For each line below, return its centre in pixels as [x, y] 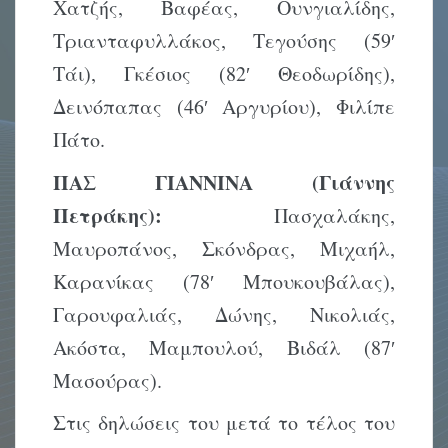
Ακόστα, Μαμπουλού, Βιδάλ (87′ [224, 347]
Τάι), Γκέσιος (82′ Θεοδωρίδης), [224, 74]
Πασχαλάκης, [278, 215]
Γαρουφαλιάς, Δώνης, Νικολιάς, [224, 314]
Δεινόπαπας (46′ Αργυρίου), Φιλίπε [224, 107]
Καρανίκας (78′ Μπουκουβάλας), [224, 281]
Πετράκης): [108, 215]
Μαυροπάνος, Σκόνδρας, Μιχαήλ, [224, 248]
